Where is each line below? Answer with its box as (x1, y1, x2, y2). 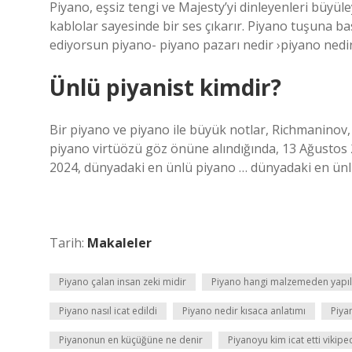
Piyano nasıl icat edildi (59, 304, 157, 317)
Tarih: (49, 234, 87, 251)
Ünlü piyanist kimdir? (49, 72, 281, 102)
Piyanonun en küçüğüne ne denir (59, 333, 203, 346)
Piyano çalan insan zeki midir (59, 275, 186, 288)
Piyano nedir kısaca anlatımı (182, 304, 306, 317)
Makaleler (87, 234, 152, 251)
